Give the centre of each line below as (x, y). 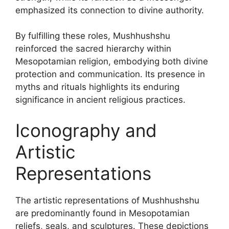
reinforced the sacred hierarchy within (93, 49)
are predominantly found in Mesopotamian (102, 213)
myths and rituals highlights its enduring (97, 87)
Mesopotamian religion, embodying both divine (112, 61)
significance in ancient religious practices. (100, 100)
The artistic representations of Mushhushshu (107, 200)
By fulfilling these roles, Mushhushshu (93, 36)
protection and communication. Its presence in (110, 74)
